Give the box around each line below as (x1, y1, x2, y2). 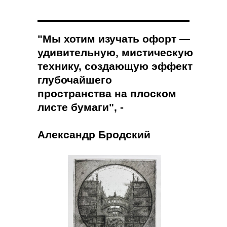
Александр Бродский (37, 129, 150, 140)
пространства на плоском (37, 88, 176, 99)
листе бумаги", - (37, 101, 124, 113)
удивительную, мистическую (37, 47, 193, 58)
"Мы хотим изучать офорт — (37, 33, 190, 45)
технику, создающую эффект (37, 60, 193, 72)
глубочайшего (37, 74, 112, 86)
